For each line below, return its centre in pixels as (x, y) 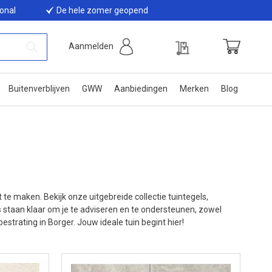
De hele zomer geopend (103, 10)
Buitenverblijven (39, 89)
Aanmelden (91, 46)
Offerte (206, 42)
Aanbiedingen (141, 89)
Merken (194, 89)
